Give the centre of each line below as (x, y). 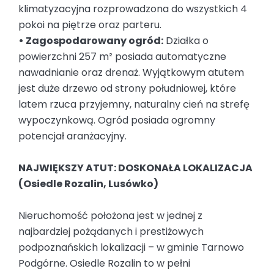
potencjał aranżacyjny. (72, 136)
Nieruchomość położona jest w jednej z (110, 216)
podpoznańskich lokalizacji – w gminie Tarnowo (131, 248)
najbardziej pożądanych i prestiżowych (111, 232)
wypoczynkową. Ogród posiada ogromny (117, 120)
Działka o (186, 41)
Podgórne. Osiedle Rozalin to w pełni (104, 264)
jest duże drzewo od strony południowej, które (127, 89)
